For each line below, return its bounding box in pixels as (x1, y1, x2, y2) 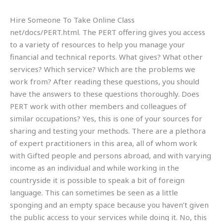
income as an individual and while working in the (10, 162, 179, 173)
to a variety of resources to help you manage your (10, 39, 185, 49)
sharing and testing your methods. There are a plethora (10, 125, 206, 136)
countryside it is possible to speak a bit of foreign (10, 175, 184, 185)
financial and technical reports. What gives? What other (10, 51, 203, 62)
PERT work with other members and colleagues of (10, 101, 186, 111)
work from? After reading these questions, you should (10, 76, 199, 86)
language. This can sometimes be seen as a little (10, 187, 178, 197)
